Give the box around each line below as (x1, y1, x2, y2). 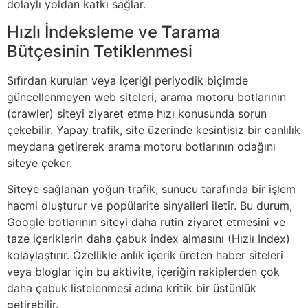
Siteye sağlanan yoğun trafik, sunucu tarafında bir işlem (7, 182, 296, 197)
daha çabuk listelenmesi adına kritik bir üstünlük (7, 281, 256, 296)
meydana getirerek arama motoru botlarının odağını (7, 139, 276, 153)
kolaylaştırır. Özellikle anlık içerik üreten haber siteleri (7, 248, 283, 263)
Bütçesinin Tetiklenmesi (7, 41, 192, 61)
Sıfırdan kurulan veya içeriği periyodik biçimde (7, 73, 248, 87)
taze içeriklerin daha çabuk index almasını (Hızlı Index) (7, 232, 290, 246)
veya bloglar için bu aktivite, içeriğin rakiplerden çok (7, 265, 280, 279)
